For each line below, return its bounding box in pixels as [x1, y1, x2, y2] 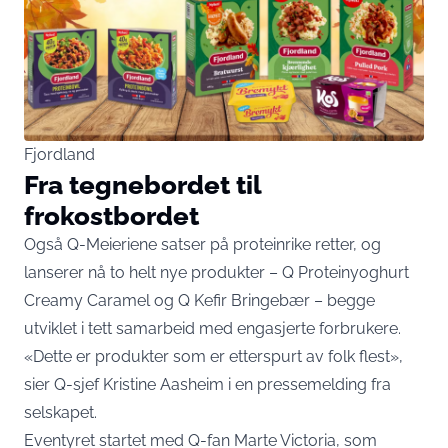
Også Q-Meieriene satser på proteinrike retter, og [24, 234, 381, 254]
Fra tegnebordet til [24, 168, 261, 200]
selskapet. [24, 402, 97, 422]
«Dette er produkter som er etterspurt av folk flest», [24, 346, 403, 366]
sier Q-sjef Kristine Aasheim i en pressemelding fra [24, 374, 391, 394]
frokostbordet [24, 199, 199, 231]
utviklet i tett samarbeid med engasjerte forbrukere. [24, 318, 401, 338]
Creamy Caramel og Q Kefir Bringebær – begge [24, 290, 375, 310]
